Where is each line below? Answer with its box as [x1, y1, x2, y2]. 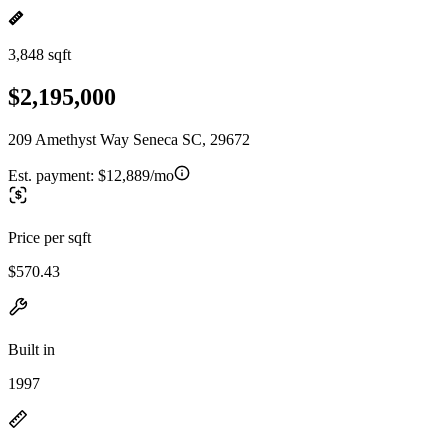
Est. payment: [8, 166, 98, 184]
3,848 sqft [8, 46, 71, 63]
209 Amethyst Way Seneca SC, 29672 [8, 130, 250, 148]
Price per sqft [8, 228, 91, 246]
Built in [8, 340, 55, 358]
